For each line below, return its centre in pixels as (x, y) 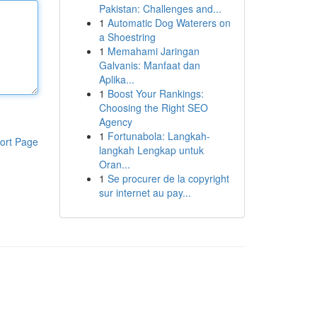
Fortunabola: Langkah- (158, 136)
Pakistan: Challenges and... (160, 8)
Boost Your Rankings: (155, 93)
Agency (115, 122)
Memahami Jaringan (153, 51)
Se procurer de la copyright (168, 178)
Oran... (114, 164)
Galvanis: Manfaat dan (149, 65)
